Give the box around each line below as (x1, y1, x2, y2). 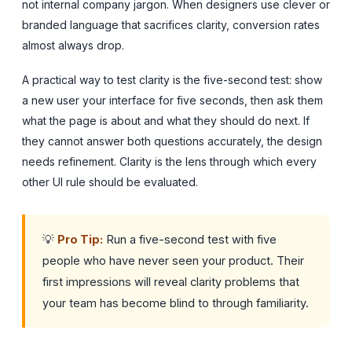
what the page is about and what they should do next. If (22, 113, 310, 127)
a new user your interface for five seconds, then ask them (22, 93, 323, 107)
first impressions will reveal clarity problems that (42, 274, 299, 288)
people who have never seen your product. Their (42, 253, 304, 267)
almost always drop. (22, 38, 124, 52)
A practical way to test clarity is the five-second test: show (22, 72, 322, 86)
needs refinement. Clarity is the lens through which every (22, 154, 317, 168)
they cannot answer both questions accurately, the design (22, 134, 322, 148)
